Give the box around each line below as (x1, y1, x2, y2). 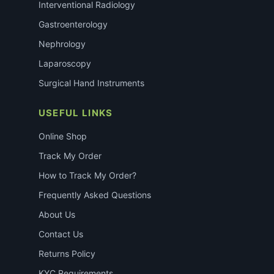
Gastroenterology (38, 19, 108, 30)
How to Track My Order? (38, 170, 136, 181)
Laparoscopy (38, 58, 91, 69)
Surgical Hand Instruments (38, 78, 144, 89)
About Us (38, 209, 75, 220)
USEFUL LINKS (38, 107, 113, 119)
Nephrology (38, 39, 86, 50)
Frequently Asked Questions (38, 190, 151, 201)
